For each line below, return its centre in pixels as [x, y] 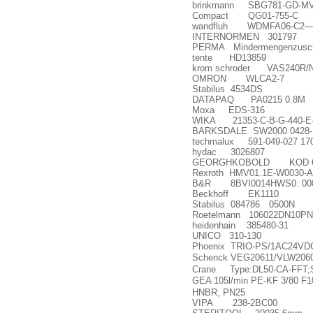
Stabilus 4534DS [227, 89]
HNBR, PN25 [219, 292]
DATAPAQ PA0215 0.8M [249, 100]
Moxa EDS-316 [228, 110]
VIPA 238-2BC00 [235, 303]
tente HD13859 [229, 58]
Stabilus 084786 [226, 204]
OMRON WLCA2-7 [238, 79]
